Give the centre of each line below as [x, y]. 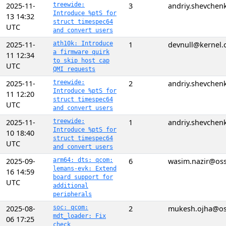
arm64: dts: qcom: [83, 160]
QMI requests [74, 69]
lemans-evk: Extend [85, 168]
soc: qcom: [71, 207]
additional [71, 186]
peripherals [72, 194]
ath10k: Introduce [83, 43]
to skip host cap [81, 61]
